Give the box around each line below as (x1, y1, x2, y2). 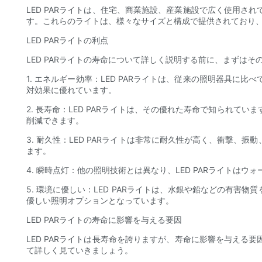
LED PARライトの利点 (26, 35, 108, 46)
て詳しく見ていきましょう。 (26, 245, 133, 256)
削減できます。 (26, 115, 84, 126)
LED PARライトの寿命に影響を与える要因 (26, 215, 182, 225)
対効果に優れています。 (26, 85, 116, 95)
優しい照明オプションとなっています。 (26, 195, 174, 206)
